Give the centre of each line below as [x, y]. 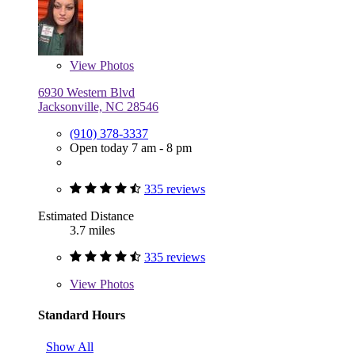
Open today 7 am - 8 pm [131, 148]
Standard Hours [82, 315]
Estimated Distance [86, 216]
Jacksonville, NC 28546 [98, 107]
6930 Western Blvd [86, 93]
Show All [70, 346]
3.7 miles [92, 231]
